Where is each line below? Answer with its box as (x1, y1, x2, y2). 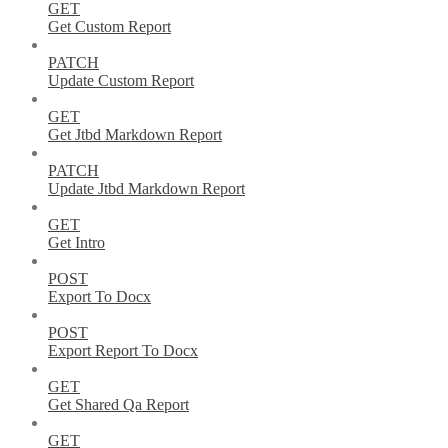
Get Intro (48, 234, 105, 252)
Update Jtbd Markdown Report (48, 180, 245, 198)
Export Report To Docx (48, 342, 198, 360)
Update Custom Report (48, 72, 194, 90)
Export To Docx (48, 288, 151, 306)
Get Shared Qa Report (48, 396, 189, 414)
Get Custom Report (48, 18, 171, 36)
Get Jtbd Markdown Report (48, 126, 222, 144)
